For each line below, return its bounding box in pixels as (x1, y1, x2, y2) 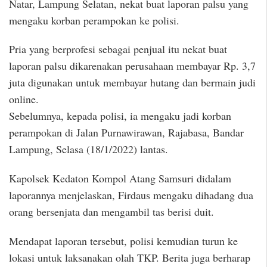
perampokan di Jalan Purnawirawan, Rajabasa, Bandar (9, 125, 244, 140)
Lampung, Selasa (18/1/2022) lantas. (9, 142, 168, 157)
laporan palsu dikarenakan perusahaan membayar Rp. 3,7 (9, 58, 256, 73)
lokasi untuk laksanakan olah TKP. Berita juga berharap (9, 250, 250, 265)
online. (9, 92, 39, 107)
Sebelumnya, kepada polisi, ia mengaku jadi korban (9, 108, 231, 123)
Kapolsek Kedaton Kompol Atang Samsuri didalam (9, 170, 231, 185)
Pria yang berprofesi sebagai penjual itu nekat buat (9, 42, 227, 57)
